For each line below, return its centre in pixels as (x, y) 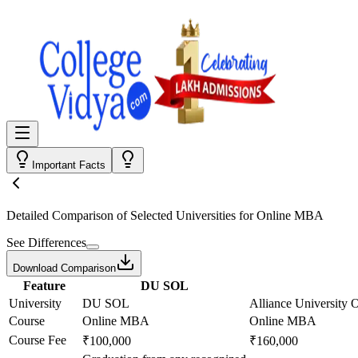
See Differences (46, 243)
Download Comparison (64, 268)
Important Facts (69, 165)
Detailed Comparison (60, 215)
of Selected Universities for (185, 215)
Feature (44, 286)
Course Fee (38, 340)
